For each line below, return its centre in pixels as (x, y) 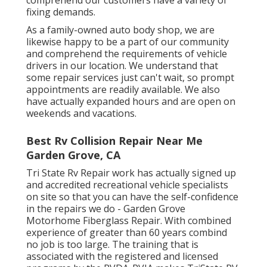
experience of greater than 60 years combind (127, 232)
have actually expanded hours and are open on (131, 101)
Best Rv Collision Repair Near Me (114, 140)
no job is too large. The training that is (112, 244)
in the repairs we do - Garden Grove (106, 208)
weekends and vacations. (81, 113)
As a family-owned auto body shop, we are (120, 30)
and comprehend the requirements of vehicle (127, 53)
